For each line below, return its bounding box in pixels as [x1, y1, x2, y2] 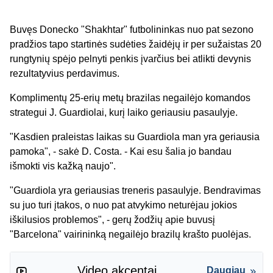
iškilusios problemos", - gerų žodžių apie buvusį [10, 214, 215, 225]
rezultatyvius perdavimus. [10, 68, 122, 79]
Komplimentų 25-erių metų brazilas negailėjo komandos [10, 93, 250, 104]
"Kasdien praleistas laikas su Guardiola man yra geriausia [10, 132, 260, 143]
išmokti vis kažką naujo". [10, 161, 116, 172]
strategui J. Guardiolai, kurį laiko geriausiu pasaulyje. [10, 107, 238, 118]
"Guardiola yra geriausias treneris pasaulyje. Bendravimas [10, 185, 261, 196]
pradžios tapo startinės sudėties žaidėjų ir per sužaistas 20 [10, 39, 261, 50]
